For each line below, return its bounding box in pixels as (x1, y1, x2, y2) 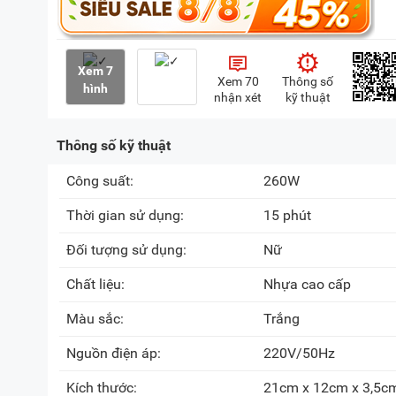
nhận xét (214, 90, 262, 104)
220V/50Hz (263, 345, 335, 362)
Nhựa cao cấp (263, 276, 351, 293)
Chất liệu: (66, 276, 128, 293)
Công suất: (66, 172, 137, 189)
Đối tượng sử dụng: (66, 241, 190, 258)
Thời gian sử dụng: (66, 207, 187, 224)
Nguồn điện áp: (66, 345, 164, 362)
